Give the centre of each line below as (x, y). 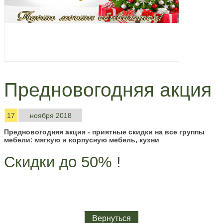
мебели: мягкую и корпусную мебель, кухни (82, 140)
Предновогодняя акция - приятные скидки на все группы (104, 132)
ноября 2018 (51, 116)
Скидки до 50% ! (62, 162)
